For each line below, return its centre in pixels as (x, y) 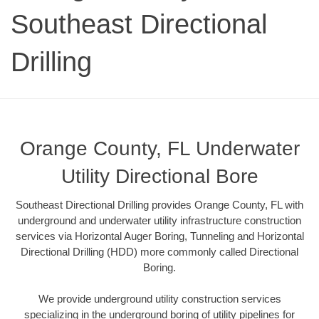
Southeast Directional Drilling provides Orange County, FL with (159, 204)
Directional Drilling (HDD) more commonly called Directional (159, 251)
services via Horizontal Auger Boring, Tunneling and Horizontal (159, 236)
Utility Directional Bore (159, 176)
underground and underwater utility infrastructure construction (159, 220)
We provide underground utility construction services (159, 299)
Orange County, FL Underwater (159, 148)
